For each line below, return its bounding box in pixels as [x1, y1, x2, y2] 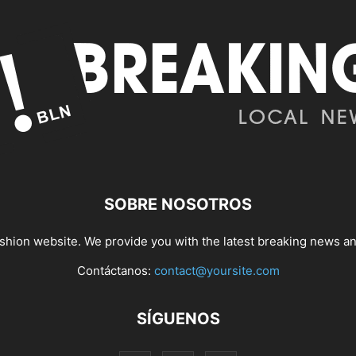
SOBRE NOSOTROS [104, 195, 252, 214]
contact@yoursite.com [153, 263, 280, 278]
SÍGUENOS [136, 309, 220, 328]
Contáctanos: [76, 263, 154, 278]
